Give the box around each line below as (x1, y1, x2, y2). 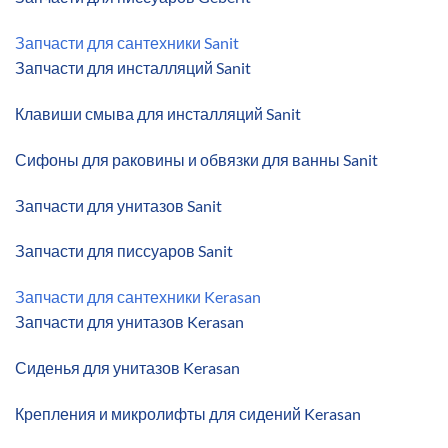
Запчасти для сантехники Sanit (15, 33, 239, 53)
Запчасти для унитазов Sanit (15, 195, 222, 215)
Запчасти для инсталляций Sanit (15, 58, 251, 78)
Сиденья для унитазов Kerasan (15, 358, 240, 377)
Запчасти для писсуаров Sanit (15, 241, 233, 261)
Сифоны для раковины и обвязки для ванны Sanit (15, 149, 378, 169)
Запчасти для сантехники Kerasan (15, 287, 261, 307)
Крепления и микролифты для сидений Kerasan (15, 403, 361, 423)
